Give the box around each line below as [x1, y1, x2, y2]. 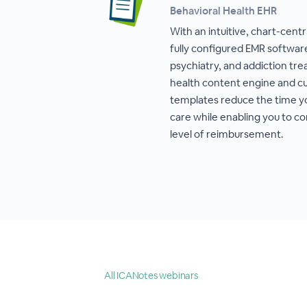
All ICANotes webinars [104, 269, 198, 282]
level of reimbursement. [170, 127, 284, 140]
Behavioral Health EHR [170, 4, 277, 17]
